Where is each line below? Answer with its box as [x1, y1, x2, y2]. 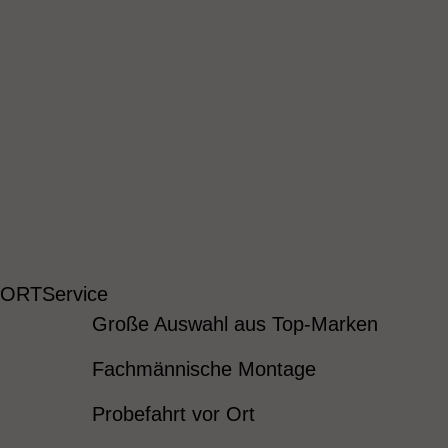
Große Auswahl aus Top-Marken [91, 313, 378, 335]
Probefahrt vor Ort [91, 403, 255, 425]
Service [42, 283, 108, 305]
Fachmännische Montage [91, 358, 316, 380]
